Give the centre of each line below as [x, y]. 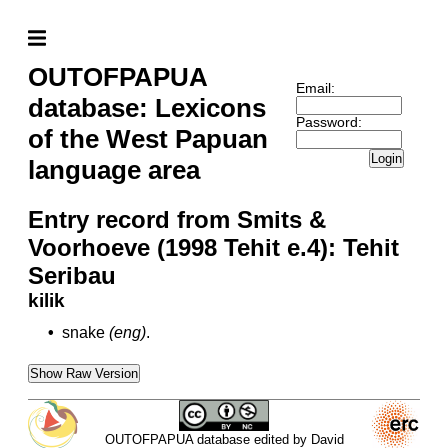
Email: [315, 88]
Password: [328, 122]
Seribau [72, 275]
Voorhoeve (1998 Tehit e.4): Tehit [213, 247]
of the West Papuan [148, 139]
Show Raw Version [84, 373]
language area [114, 170]
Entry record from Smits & [177, 219]
